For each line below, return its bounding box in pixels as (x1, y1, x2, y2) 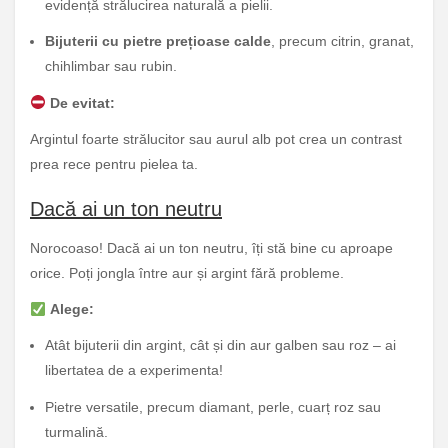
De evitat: (49, 94, 115, 111)
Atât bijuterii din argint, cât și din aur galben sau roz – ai (45, 337, 396, 354)
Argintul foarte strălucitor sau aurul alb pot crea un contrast (30, 130, 402, 147)
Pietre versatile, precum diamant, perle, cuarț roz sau (45, 398, 381, 415)
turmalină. (45, 423, 108, 440)
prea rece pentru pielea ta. (30, 155, 198, 172)
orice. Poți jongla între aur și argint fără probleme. (30, 264, 344, 281)
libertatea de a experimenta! (45, 362, 223, 379)
